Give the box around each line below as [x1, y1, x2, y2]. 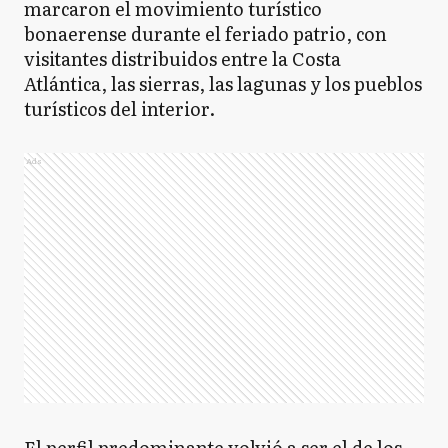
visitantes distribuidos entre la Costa [24, 45, 341, 72]
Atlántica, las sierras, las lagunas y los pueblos [24, 70, 422, 97]
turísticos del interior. [24, 95, 215, 122]
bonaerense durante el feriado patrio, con [24, 20, 387, 47]
